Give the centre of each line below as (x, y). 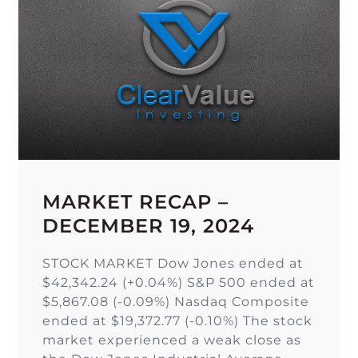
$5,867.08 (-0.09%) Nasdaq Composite (176, 301)
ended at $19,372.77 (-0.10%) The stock (178, 320)
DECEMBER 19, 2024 (149, 225)
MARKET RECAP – (136, 201)
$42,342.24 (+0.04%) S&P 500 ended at (179, 282)
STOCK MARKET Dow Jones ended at (173, 263)
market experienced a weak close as (172, 340)
